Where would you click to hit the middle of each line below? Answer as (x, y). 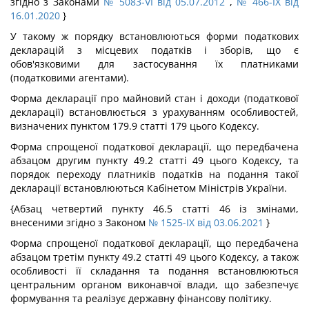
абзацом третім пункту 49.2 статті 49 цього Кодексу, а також (154, 257)
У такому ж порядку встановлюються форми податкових (154, 36)
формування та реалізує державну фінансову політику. (141, 298)
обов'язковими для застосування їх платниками (154, 64)
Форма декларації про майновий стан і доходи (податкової (154, 98)
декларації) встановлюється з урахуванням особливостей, (154, 112)
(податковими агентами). (70, 78)
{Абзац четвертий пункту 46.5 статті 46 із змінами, (154, 209)
